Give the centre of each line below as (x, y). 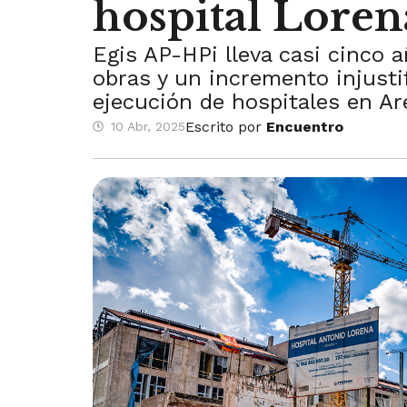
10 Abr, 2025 (148, 127)
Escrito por (226, 126)
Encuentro (305, 126)
